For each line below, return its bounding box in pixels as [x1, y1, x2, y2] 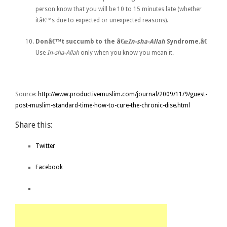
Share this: [15, 120, 52, 130]
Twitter [35, 142, 55, 149]
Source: [15, 90, 38, 98]
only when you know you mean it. [81, 49, 174, 56]
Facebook [35, 163, 63, 171]
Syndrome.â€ [167, 37, 207, 45]
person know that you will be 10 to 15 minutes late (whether [35, 5, 202, 13]
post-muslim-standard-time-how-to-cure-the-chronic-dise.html [15, 101, 190, 109]
